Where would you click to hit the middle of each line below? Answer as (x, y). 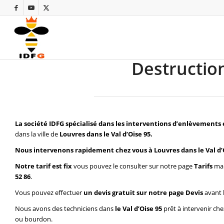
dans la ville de (37, 134)
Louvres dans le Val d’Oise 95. (106, 134)
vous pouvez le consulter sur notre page (134, 166)
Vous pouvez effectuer (49, 193)
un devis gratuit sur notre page (134, 193)
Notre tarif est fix (44, 166)
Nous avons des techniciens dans (65, 209)
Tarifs (203, 166)
